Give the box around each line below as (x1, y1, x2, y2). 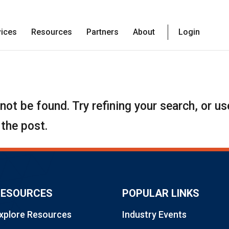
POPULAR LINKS (122, 187, 199, 199)
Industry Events (122, 209, 187, 220)
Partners (86, 27, 119, 37)
